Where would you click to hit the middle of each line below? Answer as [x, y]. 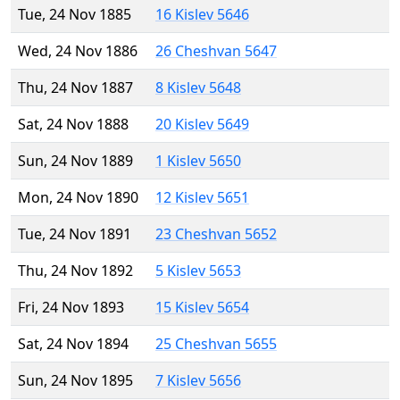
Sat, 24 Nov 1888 [73, 125]
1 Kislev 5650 [198, 161]
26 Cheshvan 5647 [216, 51]
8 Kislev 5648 [198, 88]
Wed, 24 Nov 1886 [78, 51]
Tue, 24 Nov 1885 [75, 15]
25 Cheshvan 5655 [216, 344]
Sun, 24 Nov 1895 [75, 381]
